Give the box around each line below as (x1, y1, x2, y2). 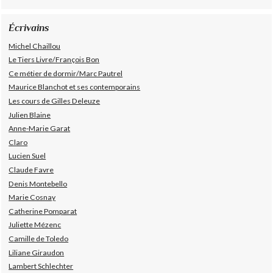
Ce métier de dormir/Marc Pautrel (9, 68, 123, 78)
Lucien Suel (9, 151, 46, 161)
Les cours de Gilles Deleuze (9, 96, 101, 105)
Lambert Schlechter (9, 261, 74, 271)
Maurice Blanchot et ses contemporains (9, 82, 141, 92)
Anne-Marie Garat (9, 124, 71, 133)
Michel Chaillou (9, 41, 61, 51)
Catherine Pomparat (9, 206, 77, 216)
